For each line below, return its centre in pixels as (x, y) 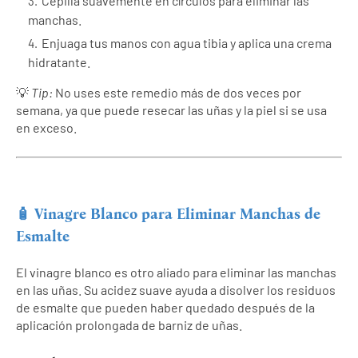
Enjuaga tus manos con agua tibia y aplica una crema (187, 43)
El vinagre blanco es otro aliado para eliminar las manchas (176, 272)
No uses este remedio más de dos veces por (177, 93)
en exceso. (46, 128)
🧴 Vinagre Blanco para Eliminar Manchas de (168, 214)
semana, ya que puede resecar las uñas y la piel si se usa (171, 110)
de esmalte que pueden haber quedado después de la (165, 307)
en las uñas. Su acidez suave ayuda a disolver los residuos (176, 289)
